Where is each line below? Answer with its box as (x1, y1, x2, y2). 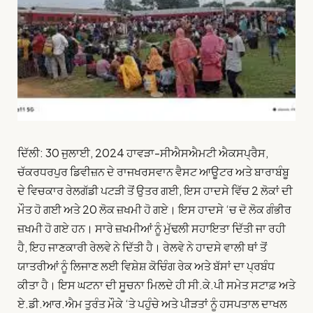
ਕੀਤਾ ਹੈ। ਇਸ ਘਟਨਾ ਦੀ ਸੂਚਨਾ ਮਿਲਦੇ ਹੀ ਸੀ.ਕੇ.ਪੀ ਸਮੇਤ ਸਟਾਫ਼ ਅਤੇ (17, 277, 296, 293)
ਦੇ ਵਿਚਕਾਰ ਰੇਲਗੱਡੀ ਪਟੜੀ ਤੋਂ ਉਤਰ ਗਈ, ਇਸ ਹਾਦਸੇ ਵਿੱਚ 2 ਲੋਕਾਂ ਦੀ (17, 183, 293, 198)
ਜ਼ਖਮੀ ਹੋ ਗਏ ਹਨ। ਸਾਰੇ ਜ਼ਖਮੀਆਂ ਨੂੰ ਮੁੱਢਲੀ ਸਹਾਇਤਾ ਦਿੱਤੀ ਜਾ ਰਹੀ (17, 221, 286, 236)
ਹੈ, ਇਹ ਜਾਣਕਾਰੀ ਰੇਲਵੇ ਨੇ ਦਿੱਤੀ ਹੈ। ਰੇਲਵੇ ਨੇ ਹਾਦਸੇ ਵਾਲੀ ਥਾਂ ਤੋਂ (17, 240, 267, 255)
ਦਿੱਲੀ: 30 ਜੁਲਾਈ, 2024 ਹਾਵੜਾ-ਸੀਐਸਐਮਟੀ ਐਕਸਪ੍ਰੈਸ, (17, 145, 268, 161)
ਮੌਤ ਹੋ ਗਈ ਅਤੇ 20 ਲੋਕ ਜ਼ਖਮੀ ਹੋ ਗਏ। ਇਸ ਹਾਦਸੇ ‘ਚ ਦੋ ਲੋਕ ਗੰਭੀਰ (17, 202, 291, 217)
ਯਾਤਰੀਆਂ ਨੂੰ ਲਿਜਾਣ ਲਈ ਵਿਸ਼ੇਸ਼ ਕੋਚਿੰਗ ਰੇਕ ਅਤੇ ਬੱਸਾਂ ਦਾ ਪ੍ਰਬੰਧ (17, 259, 275, 274)
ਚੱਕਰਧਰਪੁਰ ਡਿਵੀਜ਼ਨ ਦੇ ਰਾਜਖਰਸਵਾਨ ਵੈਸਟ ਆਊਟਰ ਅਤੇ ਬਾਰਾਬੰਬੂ (17, 164, 289, 180)
